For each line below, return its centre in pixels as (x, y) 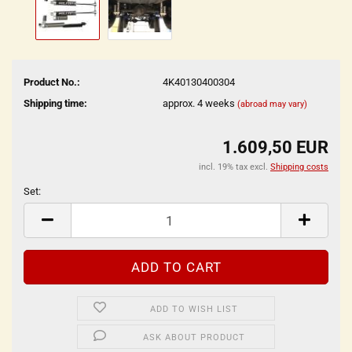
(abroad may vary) (272, 104)
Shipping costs (299, 167)
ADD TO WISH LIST (194, 309)
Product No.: (52, 82)
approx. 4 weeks (200, 103)
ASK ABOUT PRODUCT (194, 337)
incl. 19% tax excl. (235, 167)
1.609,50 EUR (275, 147)
